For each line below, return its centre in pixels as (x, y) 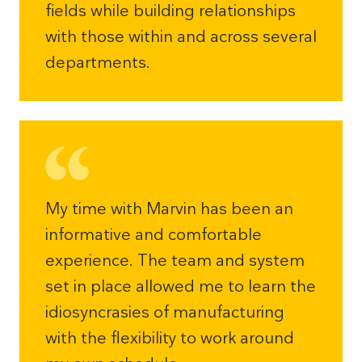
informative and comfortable (154, 234)
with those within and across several (181, 36)
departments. (98, 62)
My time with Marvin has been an (169, 208)
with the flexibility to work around (170, 338)
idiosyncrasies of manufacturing (165, 312)
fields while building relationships (170, 11)
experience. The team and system (175, 260)
